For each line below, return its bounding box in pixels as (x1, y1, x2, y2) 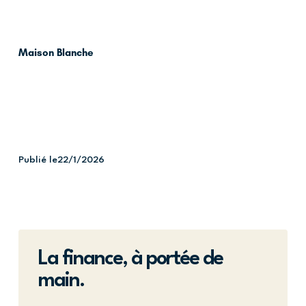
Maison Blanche (18, 46, 94, 59)
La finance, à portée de (37, 249, 223, 269)
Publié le (18, 154, 57, 165)
